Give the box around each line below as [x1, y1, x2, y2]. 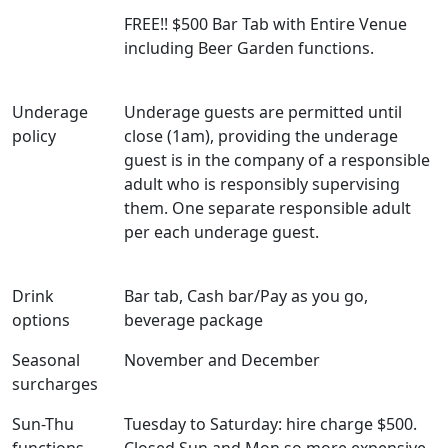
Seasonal [12, 348, 80, 371]
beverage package [124, 308, 263, 331]
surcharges [12, 372, 98, 395]
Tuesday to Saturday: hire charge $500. [124, 412, 417, 435]
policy [12, 124, 56, 147]
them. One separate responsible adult [124, 196, 411, 219]
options [12, 308, 70, 331]
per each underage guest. [124, 220, 319, 243]
